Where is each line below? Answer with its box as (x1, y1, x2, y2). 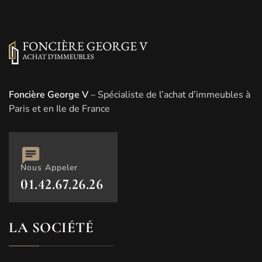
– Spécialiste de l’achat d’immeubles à (88, 88, 250, 101)
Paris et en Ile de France (9, 102, 110, 115)
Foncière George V (9, 88, 88, 101)
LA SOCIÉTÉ (9, 218, 94, 236)
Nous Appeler (20, 161, 78, 173)
